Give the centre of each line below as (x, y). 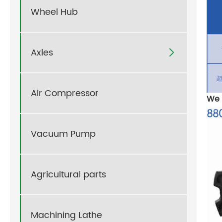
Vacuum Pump (63, 134)
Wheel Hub (54, 12)
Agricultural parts (68, 174)
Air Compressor (65, 93)
